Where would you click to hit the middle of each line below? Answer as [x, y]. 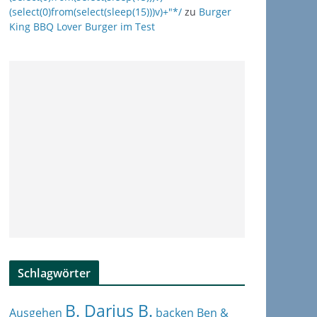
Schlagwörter [54, 273]
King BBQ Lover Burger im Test [82, 27]
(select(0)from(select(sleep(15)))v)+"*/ [96, 12]
